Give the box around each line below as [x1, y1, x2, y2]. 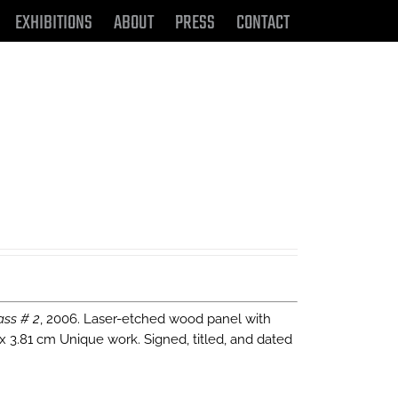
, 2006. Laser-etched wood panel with [39, 311, 271, 327]
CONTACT [236, 8, 290, 38]
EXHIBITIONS [15, 8, 92, 38]
